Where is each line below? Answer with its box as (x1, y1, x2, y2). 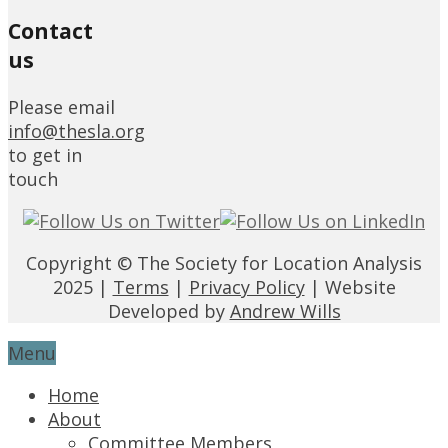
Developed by (107, 298, 230, 323)
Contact (8, 15, 93, 45)
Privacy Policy (188, 274, 305, 299)
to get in (8, 142, 82, 167)
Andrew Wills (229, 298, 341, 323)
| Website (304, 274, 396, 299)
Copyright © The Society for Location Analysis (26, 250, 422, 275)
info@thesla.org (8, 118, 145, 143)
